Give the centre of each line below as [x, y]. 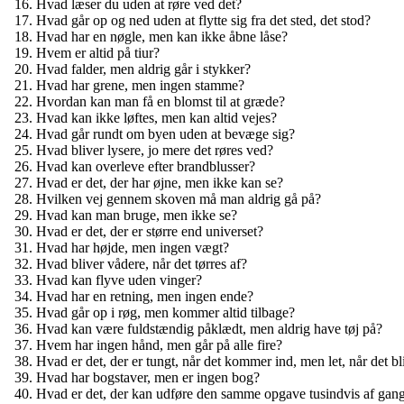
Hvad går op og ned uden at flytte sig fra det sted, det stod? [203, 20]
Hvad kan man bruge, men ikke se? [137, 215]
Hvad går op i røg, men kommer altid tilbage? [165, 312]
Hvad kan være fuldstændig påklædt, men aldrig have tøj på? [209, 328]
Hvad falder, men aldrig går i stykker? [143, 69]
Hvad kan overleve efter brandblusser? [146, 166]
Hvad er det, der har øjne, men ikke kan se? [160, 182]
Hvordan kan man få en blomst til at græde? [161, 101]
